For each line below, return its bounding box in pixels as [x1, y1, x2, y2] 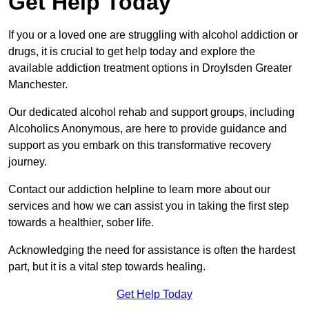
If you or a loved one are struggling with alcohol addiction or [8, 29, 298, 41]
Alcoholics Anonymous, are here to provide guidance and [8, 123, 287, 135]
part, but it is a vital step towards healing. [8, 261, 206, 273]
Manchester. [8, 79, 68, 91]
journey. [8, 156, 47, 168]
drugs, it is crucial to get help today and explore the [8, 46, 255, 58]
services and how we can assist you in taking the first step [8, 200, 289, 212]
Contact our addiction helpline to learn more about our [8, 183, 270, 196]
